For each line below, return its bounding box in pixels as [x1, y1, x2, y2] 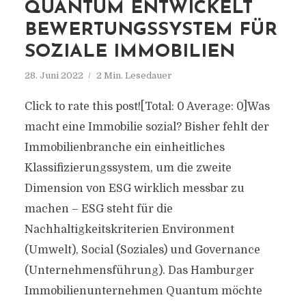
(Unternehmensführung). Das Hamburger [24, 264, 254, 277]
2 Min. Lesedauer [96, 70, 172, 81]
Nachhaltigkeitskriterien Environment [24, 223, 234, 236]
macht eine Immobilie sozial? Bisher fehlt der [24, 121, 269, 133]
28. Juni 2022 [24, 70, 83, 81]
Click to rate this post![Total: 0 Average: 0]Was [24, 100, 270, 113]
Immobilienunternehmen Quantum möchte [24, 285, 262, 297]
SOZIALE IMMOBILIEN [24, 43, 235, 61]
